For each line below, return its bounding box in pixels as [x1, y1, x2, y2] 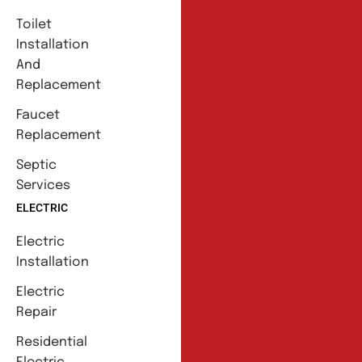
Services [16, 178, 70, 192]
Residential [16, 335, 87, 349]
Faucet [16, 107, 60, 122]
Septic [16, 158, 57, 172]
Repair [16, 305, 57, 319]
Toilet [16, 17, 52, 32]
